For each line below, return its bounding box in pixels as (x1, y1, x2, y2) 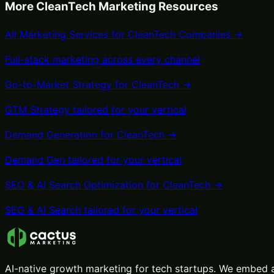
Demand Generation (5, 128, 97, 141)
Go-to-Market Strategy (5, 78, 112, 91)
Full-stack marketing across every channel (5, 53, 200, 65)
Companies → (176, 28, 243, 40)
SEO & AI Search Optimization (5, 178, 143, 191)
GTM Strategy (5, 103, 70, 116)
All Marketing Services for (5, 28, 128, 40)
